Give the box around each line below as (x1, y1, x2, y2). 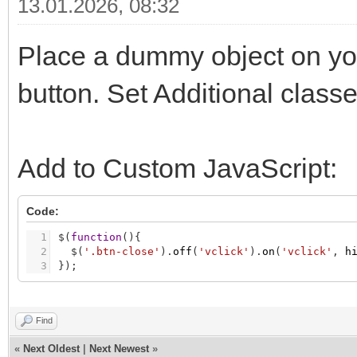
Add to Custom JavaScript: (18, 153, 337, 184)
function (71, 231, 122, 244)
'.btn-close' (84, 245, 160, 258)
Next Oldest (23, 343, 80, 355)
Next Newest (89, 343, 149, 355)
